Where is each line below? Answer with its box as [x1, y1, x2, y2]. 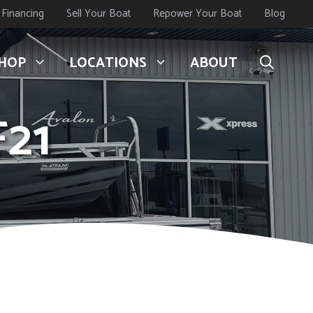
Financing [1, 5, 44, 22]
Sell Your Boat [66, 5, 131, 22]
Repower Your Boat [153, 5, 242, 22]
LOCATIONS [69, 52, 147, 75]
